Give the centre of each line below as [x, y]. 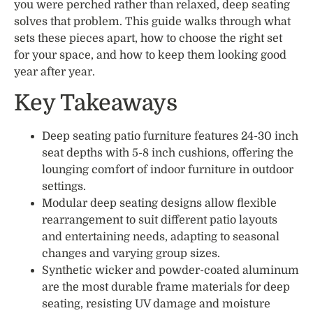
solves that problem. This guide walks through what [152, 21]
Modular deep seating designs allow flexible [159, 203]
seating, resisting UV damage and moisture [156, 304]
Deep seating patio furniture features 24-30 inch [170, 136]
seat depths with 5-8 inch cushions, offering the [168, 153]
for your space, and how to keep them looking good [150, 55]
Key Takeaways [96, 103]
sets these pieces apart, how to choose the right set [148, 38]
